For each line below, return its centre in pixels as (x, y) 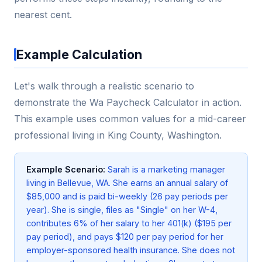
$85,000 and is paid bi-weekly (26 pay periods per (127, 196)
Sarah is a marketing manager (165, 170)
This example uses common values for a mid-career (130, 119)
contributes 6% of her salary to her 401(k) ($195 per (129, 223)
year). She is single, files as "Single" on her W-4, (122, 210)
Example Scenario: (66, 170)
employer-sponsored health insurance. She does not (131, 250)
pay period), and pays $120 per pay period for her (125, 237)
